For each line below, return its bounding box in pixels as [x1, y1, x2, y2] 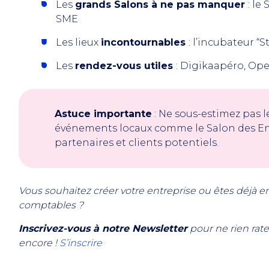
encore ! [19, 237, 59, 249]
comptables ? [19, 199, 83, 211]
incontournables [101, 37, 189, 48]
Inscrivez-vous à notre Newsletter [19, 223, 187, 234]
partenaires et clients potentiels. [55, 137, 219, 148]
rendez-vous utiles [75, 60, 176, 71]
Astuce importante [55, 108, 152, 119]
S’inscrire [59, 237, 102, 249]
